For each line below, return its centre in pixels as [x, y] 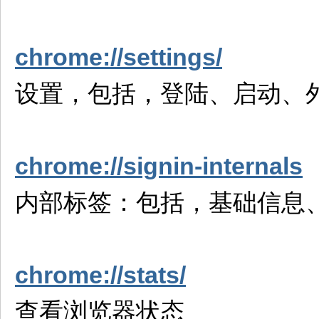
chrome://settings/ [119, 57]
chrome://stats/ [100, 275]
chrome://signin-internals [159, 166]
